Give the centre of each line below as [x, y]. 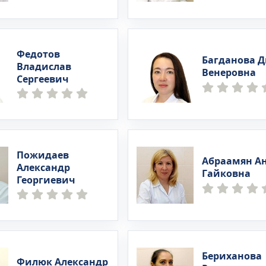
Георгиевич [46, 180]
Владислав [44, 67]
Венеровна [229, 73]
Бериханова [232, 256]
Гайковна [226, 174]
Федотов [39, 54]
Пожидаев [43, 155]
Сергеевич [43, 79]
